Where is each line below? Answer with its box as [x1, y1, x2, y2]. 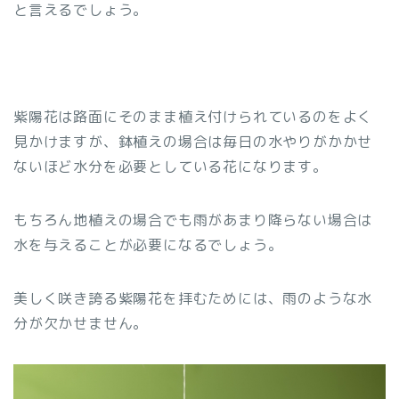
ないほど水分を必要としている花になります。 [13, 157, 328, 176]
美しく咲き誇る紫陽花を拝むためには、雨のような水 [13, 289, 373, 308]
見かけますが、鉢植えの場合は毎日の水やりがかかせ [13, 132, 373, 151]
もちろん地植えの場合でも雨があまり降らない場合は [13, 210, 373, 230]
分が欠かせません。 [13, 313, 149, 333]
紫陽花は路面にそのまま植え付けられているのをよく [13, 107, 373, 126]
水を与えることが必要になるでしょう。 [13, 235, 283, 255]
